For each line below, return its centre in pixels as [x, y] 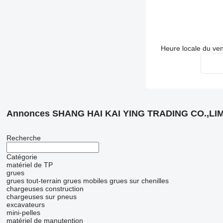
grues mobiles [85, 181]
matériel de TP [29, 165]
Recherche [23, 138]
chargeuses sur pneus [41, 197]
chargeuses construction [45, 189]
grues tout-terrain [34, 181]
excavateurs [25, 205]
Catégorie [22, 157]
